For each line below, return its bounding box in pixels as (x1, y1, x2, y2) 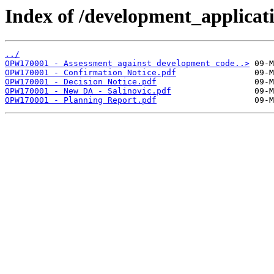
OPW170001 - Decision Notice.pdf (5, 77, 157, 87)
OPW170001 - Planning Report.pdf (5, 95, 157, 105)
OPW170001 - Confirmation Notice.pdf (5, 68, 176, 78)
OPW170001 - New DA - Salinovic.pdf (5, 86, 171, 96)
